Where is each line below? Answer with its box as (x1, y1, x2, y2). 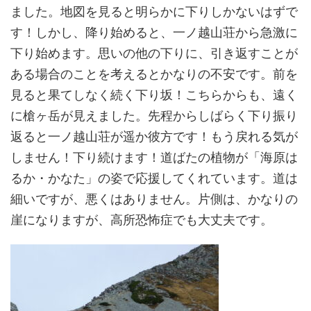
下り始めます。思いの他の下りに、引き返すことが (10, 45, 298, 60)
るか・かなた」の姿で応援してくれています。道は (10, 170, 298, 185)
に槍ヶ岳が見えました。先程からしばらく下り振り (10, 108, 298, 123)
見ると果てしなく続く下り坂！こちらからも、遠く (10, 87, 298, 102)
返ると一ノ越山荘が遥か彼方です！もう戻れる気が (10, 128, 298, 144)
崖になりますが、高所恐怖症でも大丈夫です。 (10, 212, 273, 227)
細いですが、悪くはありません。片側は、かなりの (10, 191, 298, 206)
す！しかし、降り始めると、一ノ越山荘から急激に (10, 24, 298, 40)
